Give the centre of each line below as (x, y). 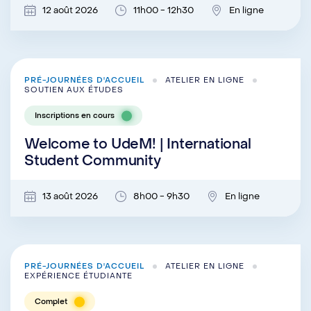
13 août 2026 (70, 196)
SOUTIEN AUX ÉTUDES (74, 90)
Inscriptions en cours (75, 116)
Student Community (93, 161)
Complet (51, 302)
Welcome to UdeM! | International (138, 144)
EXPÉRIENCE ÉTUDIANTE (78, 276)
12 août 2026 (70, 10)
